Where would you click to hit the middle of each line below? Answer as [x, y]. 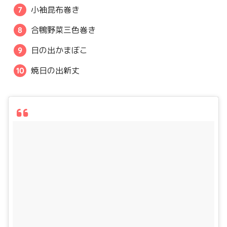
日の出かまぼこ [60, 50]
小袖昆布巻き [55, 9]
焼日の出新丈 [55, 70]
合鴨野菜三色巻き [64, 30]
